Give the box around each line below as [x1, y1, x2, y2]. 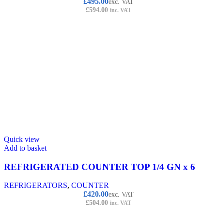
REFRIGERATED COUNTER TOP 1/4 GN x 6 [4, 161, 195, 172]
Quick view [4, 135, 40, 143]
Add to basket [4, 143, 46, 152]
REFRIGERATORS [4, 181, 67, 190]
